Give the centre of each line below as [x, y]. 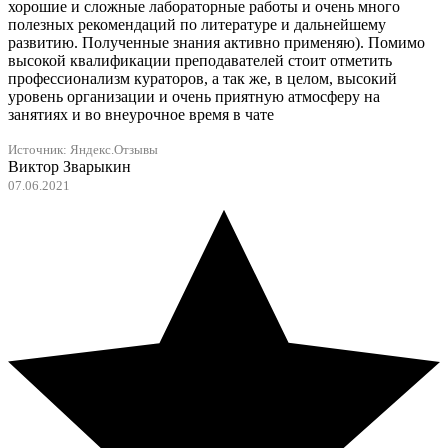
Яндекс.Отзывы [114, 150]
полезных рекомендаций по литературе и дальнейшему [197, 25]
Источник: [39, 150]
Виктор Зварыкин [69, 167]
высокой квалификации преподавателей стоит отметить [200, 61]
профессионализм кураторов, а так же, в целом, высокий [202, 79]
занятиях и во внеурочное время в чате [141, 115]
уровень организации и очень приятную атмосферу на [194, 97]
